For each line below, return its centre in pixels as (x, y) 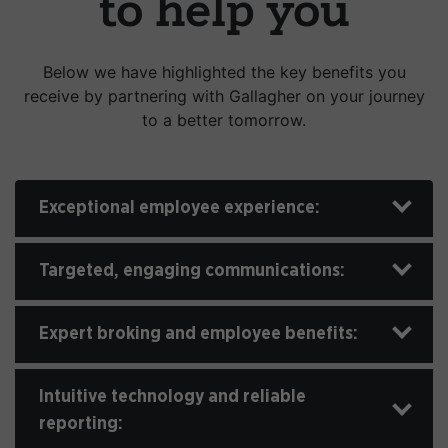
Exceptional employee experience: (179, 208)
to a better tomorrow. (224, 120)
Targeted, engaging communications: (192, 271)
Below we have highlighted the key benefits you (224, 72)
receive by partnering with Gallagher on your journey (224, 96)
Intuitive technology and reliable (172, 397)
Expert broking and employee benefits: (198, 334)
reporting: (81, 424)
